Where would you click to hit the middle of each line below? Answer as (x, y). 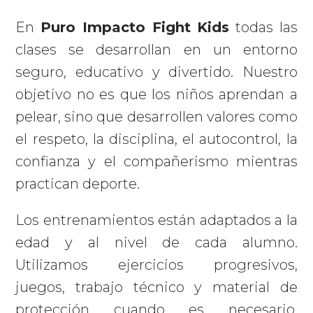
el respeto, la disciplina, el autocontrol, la (156, 139)
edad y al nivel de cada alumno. (156, 242)
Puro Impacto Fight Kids (135, 27)
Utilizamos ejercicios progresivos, (156, 264)
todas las (263, 27)
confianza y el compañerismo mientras (156, 161)
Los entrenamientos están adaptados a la (156, 220)
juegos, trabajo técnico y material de (156, 287)
